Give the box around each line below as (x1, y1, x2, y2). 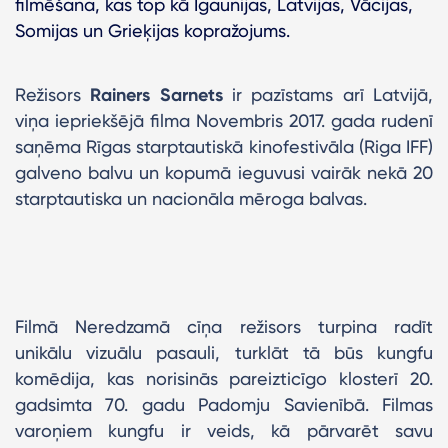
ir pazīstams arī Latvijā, (222, 83, 434, 105)
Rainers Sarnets (90, 83, 223, 106)
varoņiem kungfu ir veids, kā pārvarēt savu (15, 419, 433, 441)
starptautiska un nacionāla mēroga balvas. (15, 187, 367, 209)
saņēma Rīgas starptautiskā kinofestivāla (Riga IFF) (15, 135, 433, 157)
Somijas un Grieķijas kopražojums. (15, 19, 290, 41)
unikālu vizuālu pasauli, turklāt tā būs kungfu (15, 341, 433, 363)
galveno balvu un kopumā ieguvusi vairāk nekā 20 (15, 161, 433, 183)
